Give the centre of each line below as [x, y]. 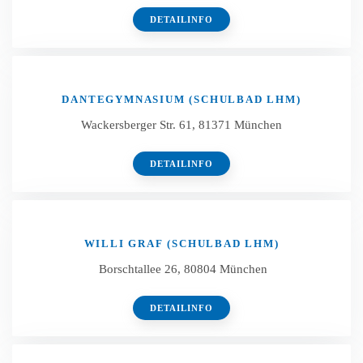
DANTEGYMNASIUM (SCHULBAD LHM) [181, 99]
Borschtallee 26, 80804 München [181, 269]
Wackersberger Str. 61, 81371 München [181, 125]
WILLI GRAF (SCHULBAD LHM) [181, 243]
